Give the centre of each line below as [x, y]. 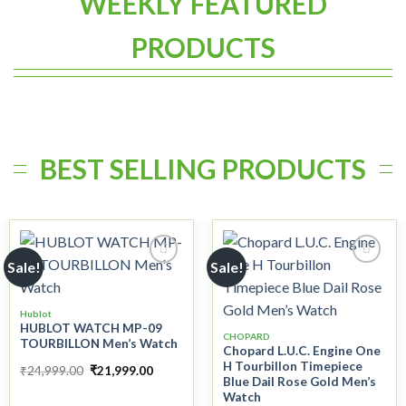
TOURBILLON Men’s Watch [98, 344]
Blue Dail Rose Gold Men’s [299, 382]
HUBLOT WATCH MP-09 [91, 329]
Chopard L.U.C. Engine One [301, 351]
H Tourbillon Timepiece [292, 367]
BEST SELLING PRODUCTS [203, 169]
